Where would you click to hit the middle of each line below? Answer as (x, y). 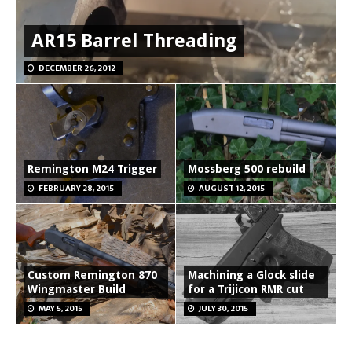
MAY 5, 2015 (60, 309)
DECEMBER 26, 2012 (77, 68)
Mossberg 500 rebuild (247, 169)
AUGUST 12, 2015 (232, 189)
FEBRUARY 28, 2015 (76, 189)
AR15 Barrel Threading (134, 41)
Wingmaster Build (77, 290)
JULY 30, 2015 (224, 309)
